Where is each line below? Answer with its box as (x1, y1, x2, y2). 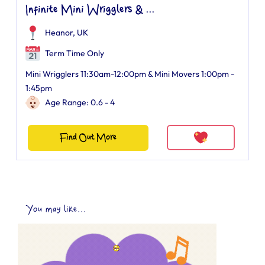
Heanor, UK (45, 27, 88, 38)
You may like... (27, 204, 86, 215)
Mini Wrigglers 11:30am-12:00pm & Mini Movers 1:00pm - (25, 69, 234, 79)
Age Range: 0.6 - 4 (45, 97, 115, 108)
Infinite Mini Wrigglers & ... (25, 4, 154, 16)
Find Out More (59, 132, 117, 143)
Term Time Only (43, 48, 104, 59)
